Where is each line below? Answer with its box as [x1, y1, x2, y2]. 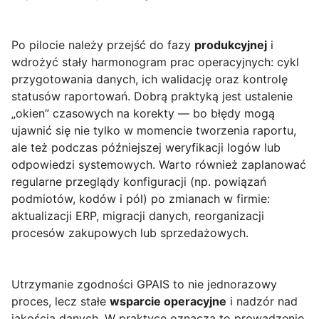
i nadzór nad [226, 294, 298, 309]
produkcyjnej [194, 38, 267, 53]
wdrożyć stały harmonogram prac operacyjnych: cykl [11, 55, 299, 70]
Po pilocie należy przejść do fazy [11, 38, 194, 53]
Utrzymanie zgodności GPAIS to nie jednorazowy [11, 277, 277, 292]
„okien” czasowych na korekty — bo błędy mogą [11, 106, 275, 121]
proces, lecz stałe [11, 294, 110, 309]
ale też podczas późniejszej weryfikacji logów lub [11, 140, 281, 155]
